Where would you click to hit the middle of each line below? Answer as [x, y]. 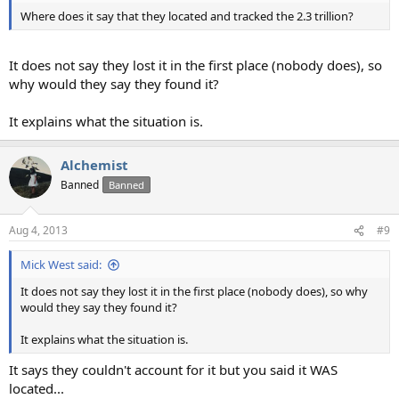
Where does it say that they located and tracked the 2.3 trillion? [187, 16]
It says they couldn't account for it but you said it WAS [173, 369]
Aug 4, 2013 [38, 231]
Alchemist [94, 164]
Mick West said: [61, 265]
